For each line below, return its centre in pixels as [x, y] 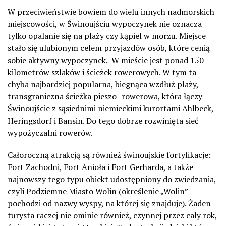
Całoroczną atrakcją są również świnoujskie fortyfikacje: [109, 155]
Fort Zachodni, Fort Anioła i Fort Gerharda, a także [100, 167]
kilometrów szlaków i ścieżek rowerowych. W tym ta [102, 72]
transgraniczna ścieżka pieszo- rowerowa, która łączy [105, 96]
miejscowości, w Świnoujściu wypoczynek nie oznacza [105, 24]
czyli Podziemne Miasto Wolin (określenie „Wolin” [98, 191]
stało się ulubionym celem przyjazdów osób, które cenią [109, 48]
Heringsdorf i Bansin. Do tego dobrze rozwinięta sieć [103, 121]
